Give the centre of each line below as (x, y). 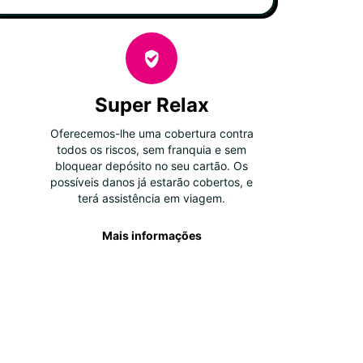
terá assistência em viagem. (152, 198)
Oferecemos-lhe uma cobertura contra (152, 133)
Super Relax (152, 105)
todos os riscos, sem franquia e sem (152, 149)
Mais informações (152, 235)
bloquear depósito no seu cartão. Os (152, 166)
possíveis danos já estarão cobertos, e (152, 182)
